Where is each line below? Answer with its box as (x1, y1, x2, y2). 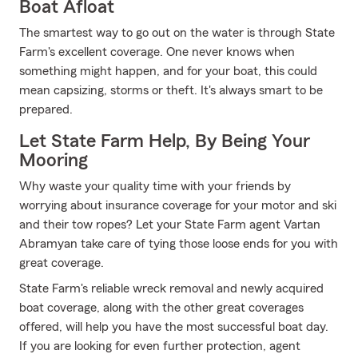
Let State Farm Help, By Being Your (19, 132, 310, 151)
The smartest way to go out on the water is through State (19, 26, 335, 39)
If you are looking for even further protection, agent (19, 340, 300, 352)
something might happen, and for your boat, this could (19, 65, 317, 78)
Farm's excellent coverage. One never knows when (19, 46, 295, 58)
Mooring (19, 151, 88, 170)
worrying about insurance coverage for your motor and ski (19, 199, 336, 212)
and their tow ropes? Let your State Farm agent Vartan (19, 218, 320, 231)
